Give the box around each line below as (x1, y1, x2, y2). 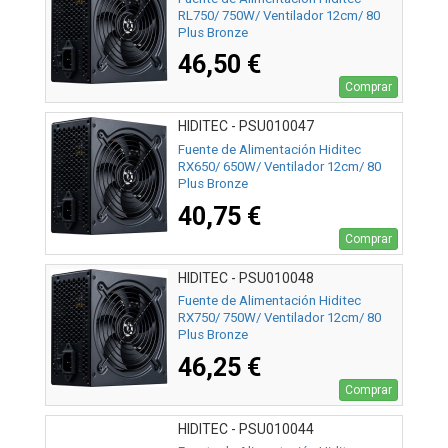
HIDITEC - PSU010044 (178, 420, 314, 437)
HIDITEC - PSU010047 (178, 118, 314, 135)
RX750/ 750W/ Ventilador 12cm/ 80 (178, 309, 381, 325)
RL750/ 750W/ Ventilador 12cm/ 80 (178, 7, 380, 23)
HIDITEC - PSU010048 (178, 269, 314, 286)
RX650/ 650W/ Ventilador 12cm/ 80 (178, 158, 381, 174)
